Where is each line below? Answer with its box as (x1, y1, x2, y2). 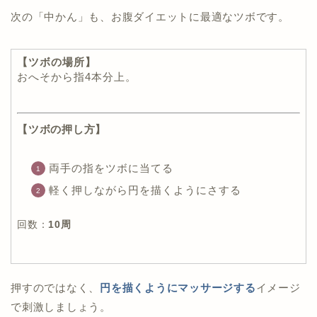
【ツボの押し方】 (17, 122, 107, 135)
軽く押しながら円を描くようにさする (49, 184, 241, 197)
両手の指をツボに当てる (49, 161, 173, 174)
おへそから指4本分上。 (17, 70, 137, 83)
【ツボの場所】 (17, 55, 96, 68)
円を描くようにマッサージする (100, 281, 256, 294)
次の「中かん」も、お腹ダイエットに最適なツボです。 (11, 10, 289, 23)
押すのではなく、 (11, 281, 100, 294)
